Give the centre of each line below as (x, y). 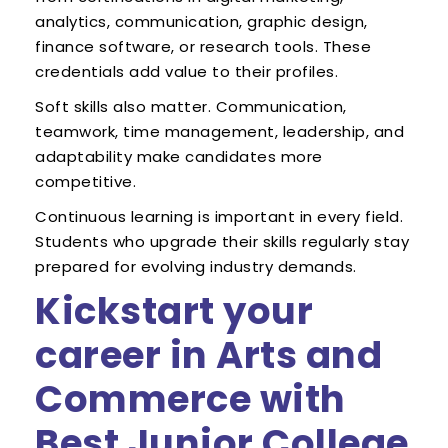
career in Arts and (208, 355)
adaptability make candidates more (179, 157)
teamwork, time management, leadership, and (219, 132)
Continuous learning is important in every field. (219, 217)
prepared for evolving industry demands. (196, 267)
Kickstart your (174, 311)
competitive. (85, 182)
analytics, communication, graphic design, (201, 22)
